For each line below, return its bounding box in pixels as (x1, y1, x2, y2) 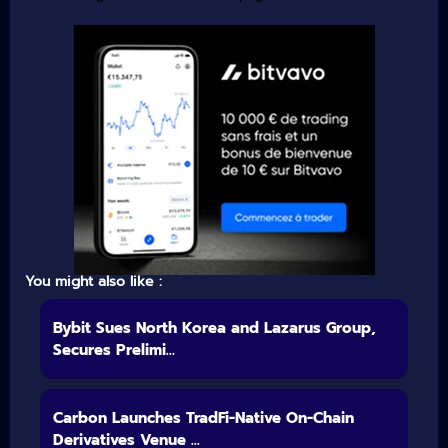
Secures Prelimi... (52, 338, 175, 361)
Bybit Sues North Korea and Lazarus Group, (52, 316, 376, 339)
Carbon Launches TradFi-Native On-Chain (52, 406, 354, 429)
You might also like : (25, 270, 162, 292)
